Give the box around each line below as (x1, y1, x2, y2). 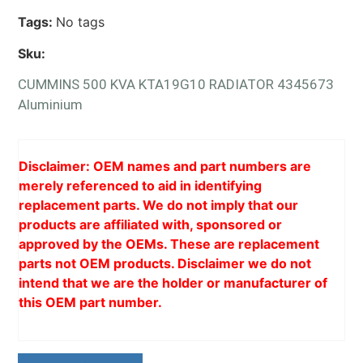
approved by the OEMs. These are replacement (19, 236, 320, 253)
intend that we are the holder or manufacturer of (19, 275, 328, 292)
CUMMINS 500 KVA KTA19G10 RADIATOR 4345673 (18, 76, 335, 93)
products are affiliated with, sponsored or (19, 216, 283, 233)
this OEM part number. (19, 294, 163, 311)
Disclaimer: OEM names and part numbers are (19, 158, 312, 175)
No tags (56, 14, 105, 31)
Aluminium (18, 96, 83, 113)
